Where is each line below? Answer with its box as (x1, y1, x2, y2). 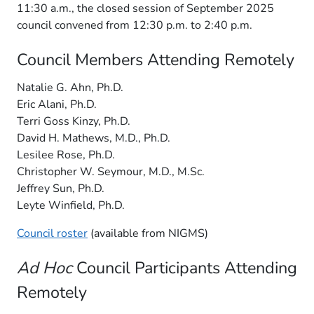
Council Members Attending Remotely (17, 48, 294, 71)
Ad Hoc (17, 257, 72, 279)
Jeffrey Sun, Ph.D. (17, 181, 104, 196)
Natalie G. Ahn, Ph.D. (17, 80, 123, 95)
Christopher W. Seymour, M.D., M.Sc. (17, 164, 205, 179)
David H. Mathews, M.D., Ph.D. (17, 130, 170, 146)
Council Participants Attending (72, 257, 297, 279)
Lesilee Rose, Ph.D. (17, 147, 115, 163)
